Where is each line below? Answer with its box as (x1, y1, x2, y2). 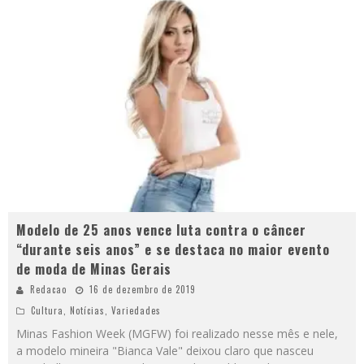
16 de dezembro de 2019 (89, 283, 196, 297)
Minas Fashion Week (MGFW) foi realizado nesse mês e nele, (16, 326, 338, 342)
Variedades (111, 304, 161, 318)
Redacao (30, 283, 67, 297)
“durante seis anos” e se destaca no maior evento (16, 240, 330, 260)
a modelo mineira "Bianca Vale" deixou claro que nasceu (16, 343, 314, 359)
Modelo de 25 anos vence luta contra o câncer (16, 220, 306, 240)
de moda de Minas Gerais (16, 259, 171, 279)
